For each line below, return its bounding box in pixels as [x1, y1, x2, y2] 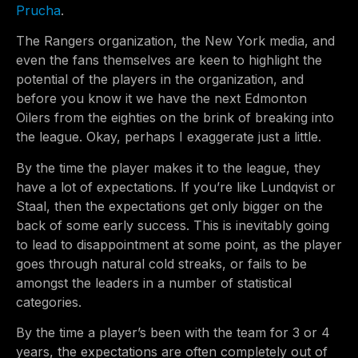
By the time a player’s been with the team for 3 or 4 [16, 324, 330, 341]
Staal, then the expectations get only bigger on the [16, 197, 323, 214]
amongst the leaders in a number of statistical [16, 274, 292, 291]
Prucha [16, 2, 61, 18]
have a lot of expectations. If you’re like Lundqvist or [16, 178, 336, 195]
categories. [16, 293, 82, 310]
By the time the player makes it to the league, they [16, 159, 320, 176]
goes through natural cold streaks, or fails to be [16, 255, 307, 272]
